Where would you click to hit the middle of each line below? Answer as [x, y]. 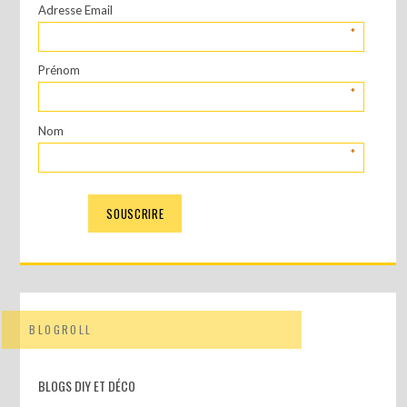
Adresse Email [76, 10]
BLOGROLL [61, 329]
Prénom [60, 70]
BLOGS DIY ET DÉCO [87, 385]
